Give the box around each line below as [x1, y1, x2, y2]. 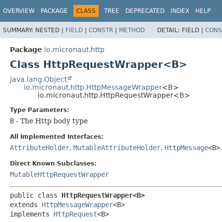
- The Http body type [14, 116, 88, 125]
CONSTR [89, 26, 113, 34]
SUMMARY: [3, 26, 35, 34]
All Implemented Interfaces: [10, 133, 104, 140]
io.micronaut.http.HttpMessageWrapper [24, 83, 162, 91]
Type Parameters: [10, 106, 69, 113]
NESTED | [35, 26, 65, 34]
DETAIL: [157, 26, 182, 34]
